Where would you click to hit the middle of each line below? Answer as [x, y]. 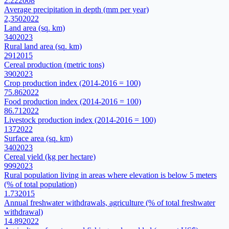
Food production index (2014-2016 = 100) [73, 102]
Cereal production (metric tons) [54, 65]
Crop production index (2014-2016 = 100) [72, 83]
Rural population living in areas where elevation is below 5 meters [110, 175]
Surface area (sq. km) [38, 139]
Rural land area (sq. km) [43, 47]
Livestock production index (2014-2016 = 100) [80, 120]
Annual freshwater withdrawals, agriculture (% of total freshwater [110, 203]
